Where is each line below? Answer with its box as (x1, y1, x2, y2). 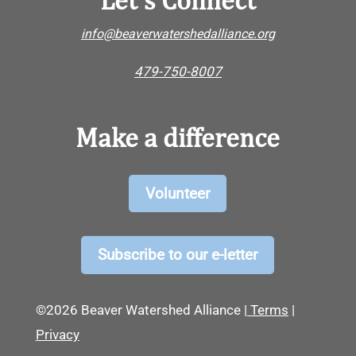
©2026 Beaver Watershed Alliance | (35, 301, 247, 318)
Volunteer (145, 184, 211, 203)
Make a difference (75, 121, 281, 153)
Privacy (35, 326, 79, 342)
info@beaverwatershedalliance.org (80, 25, 275, 41)
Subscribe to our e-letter (98, 245, 258, 264)
